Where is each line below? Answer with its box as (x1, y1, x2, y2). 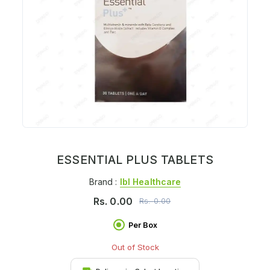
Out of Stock (111, 242, 159, 252)
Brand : (89, 176, 120, 187)
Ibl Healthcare (119, 176, 181, 187)
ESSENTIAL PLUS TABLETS (57, 152, 213, 168)
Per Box (128, 220, 157, 230)
